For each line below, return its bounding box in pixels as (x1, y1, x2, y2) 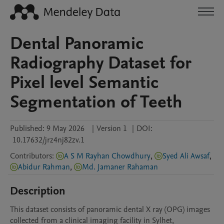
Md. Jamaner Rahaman (82, 161, 158, 172)
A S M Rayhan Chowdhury (64, 150, 150, 161)
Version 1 (96, 123, 127, 134)
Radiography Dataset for (10, 51, 191, 75)
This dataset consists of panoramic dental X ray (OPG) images (10, 204, 210, 215)
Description (10, 183, 65, 198)
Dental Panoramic (10, 31, 143, 55)
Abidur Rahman (18, 161, 70, 172)
